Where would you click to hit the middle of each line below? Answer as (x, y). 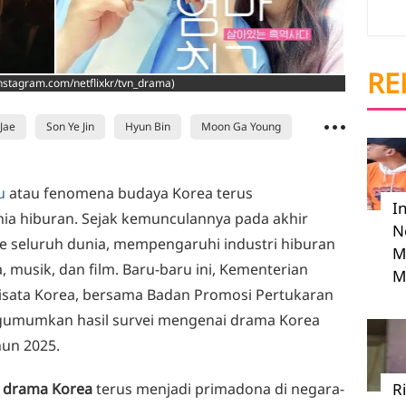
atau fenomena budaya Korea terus (129, 193)
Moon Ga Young (241, 126)
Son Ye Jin (70, 126)
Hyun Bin (148, 126)
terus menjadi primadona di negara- (218, 389)
